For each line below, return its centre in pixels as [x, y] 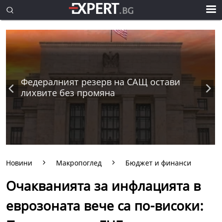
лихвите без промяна [68, 93]
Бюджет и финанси [158, 163]
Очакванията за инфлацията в [103, 186]
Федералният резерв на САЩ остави [101, 82]
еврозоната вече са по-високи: [105, 206]
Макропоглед [79, 163]
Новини [19, 163]
